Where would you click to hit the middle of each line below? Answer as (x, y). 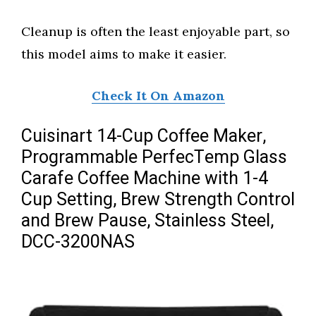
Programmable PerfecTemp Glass (154, 158)
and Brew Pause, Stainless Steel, (147, 221)
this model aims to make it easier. (124, 54)
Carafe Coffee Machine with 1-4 (145, 179)
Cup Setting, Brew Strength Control (158, 200)
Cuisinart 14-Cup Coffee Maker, (144, 137)
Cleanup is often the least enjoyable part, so (156, 32)
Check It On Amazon (158, 96)
